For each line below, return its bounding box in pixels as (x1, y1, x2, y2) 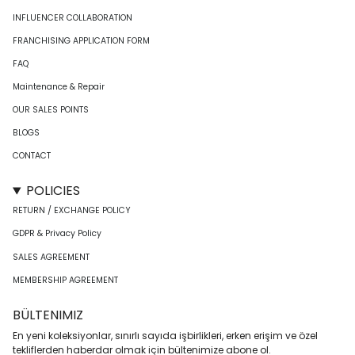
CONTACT (13, 150, 51, 162)
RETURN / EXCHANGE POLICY (13, 204, 131, 217)
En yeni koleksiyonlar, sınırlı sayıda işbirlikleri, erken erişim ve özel (13, 328, 318, 342)
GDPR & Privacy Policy (13, 227, 101, 240)
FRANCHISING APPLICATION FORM (13, 34, 150, 47)
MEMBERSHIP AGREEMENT (13, 273, 118, 286)
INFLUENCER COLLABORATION (13, 11, 132, 24)
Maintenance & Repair (13, 80, 105, 93)
